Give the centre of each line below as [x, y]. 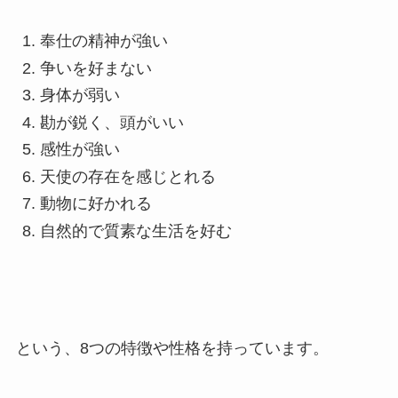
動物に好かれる [96, 204]
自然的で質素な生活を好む [135, 231]
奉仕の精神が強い [103, 41]
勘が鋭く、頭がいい [111, 122]
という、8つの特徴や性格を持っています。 [172, 349]
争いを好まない [96, 68]
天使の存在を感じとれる [127, 176]
